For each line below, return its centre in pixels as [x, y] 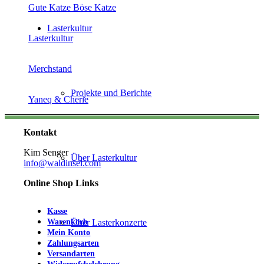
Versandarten [71, 253]
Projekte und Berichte [111, 93]
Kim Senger [46, 152]
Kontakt [40, 132]
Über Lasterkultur [104, 158]
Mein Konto [69, 232]
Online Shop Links [61, 183]
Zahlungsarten [73, 243]
